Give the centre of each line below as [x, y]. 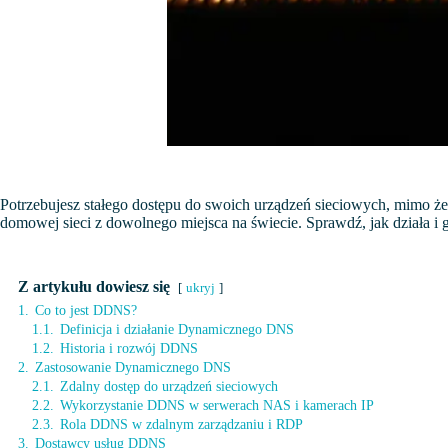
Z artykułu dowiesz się [94, 286]
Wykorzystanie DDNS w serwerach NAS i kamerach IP [217, 405]
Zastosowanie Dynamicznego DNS [133, 367]
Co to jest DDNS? [86, 310]
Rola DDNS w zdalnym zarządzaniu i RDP [181, 424]
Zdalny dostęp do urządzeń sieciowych [169, 386]
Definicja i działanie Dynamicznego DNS [177, 329]
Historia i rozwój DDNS [129, 348]
